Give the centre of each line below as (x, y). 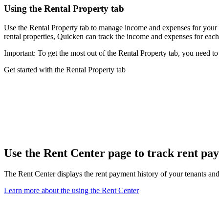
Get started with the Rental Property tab (65, 69)
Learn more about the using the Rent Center (71, 191)
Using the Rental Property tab (64, 8)
